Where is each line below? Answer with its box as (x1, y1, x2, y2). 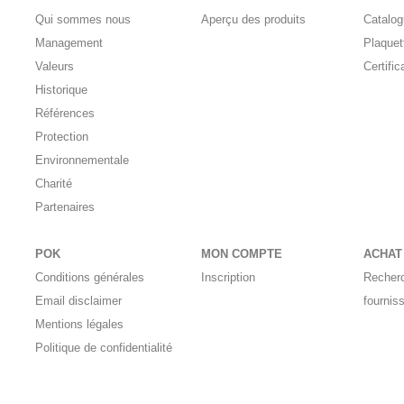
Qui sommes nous (35, 13, 132, 27)
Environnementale (35, 153, 130, 168)
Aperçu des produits (200, 13, 306, 27)
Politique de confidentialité (35, 341, 173, 355)
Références (35, 106, 96, 121)
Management (35, 36, 104, 50)
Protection (35, 130, 89, 144)
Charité (35, 177, 73, 191)
